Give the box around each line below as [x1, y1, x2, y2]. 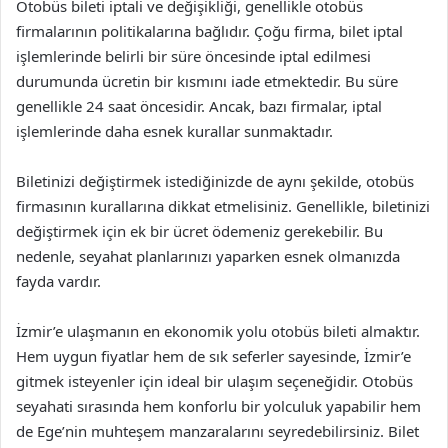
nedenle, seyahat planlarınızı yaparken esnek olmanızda [16, 245, 400, 266]
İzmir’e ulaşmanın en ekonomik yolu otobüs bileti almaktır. [16, 320, 420, 341]
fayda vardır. [16, 270, 101, 291]
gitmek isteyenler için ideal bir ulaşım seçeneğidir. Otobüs [16, 370, 413, 391]
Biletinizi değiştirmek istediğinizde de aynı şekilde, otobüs [16, 170, 414, 191]
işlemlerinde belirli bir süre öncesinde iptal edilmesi [16, 45, 371, 66]
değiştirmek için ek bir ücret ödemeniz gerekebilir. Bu [16, 220, 383, 241]
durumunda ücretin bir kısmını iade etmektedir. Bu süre [16, 70, 398, 91]
